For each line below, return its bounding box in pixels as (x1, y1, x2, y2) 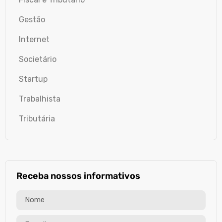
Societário (19, 54, 56, 64)
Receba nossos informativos (16, 170, 140, 181)
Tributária (19, 113, 55, 123)
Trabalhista (19, 94, 60, 104)
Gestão (19, 14, 45, 24)
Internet (19, 34, 50, 44)
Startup (19, 74, 48, 84)
